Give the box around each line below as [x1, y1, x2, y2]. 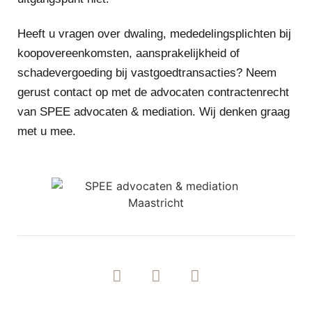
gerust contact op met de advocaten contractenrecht [17, 86, 289, 99]
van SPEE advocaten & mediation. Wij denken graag [17, 105, 290, 118]
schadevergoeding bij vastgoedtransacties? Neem [17, 66, 276, 79]
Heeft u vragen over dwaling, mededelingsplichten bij [17, 27, 291, 40]
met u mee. [17, 125, 76, 138]
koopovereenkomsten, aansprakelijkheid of [17, 47, 240, 60]
